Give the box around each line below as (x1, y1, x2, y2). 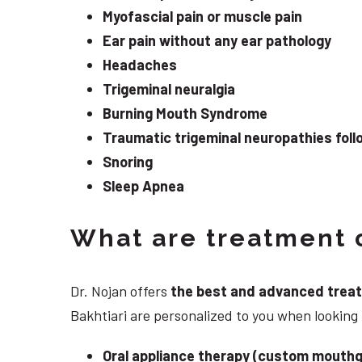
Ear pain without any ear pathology (103, 32, 331, 50)
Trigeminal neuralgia (103, 80, 235, 99)
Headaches (103, 56, 177, 74)
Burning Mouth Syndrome (103, 104, 267, 123)
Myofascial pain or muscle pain (103, 7, 302, 26)
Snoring (103, 153, 153, 171)
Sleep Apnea (103, 177, 184, 196)
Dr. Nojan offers (70, 282, 170, 301)
